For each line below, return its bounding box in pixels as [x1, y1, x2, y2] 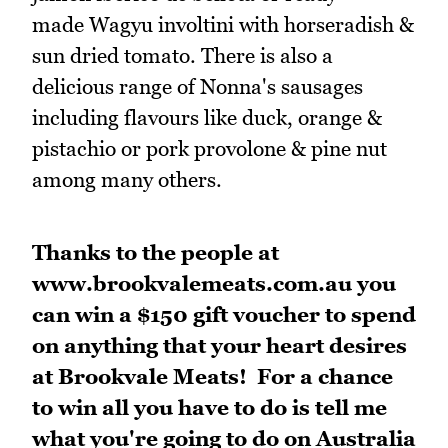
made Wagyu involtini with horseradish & [32, 11, 414, 37]
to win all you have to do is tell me [32, 394, 387, 420]
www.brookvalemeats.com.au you [32, 270, 396, 296]
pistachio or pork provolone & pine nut [32, 135, 387, 161]
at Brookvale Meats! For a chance [32, 363, 393, 389]
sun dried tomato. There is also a [32, 42, 333, 68]
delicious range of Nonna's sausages [32, 73, 363, 99]
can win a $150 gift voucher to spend [32, 301, 416, 327]
